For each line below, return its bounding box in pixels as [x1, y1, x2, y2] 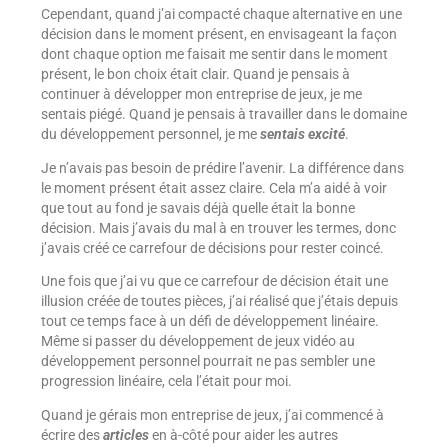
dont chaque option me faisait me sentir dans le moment [40, 46, 388, 63]
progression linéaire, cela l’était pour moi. [40, 373, 292, 390]
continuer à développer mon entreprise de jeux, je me [40, 86, 362, 103]
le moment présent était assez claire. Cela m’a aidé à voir [40, 179, 387, 196]
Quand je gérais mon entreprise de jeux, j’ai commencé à [40, 407, 384, 423]
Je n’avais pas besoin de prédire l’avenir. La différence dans [40, 159, 404, 176]
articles [102, 427, 152, 443]
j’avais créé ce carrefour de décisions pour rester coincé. [40, 239, 384, 256]
